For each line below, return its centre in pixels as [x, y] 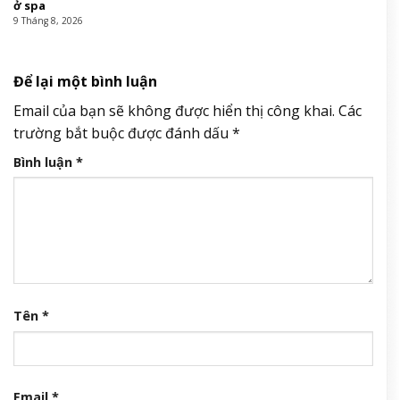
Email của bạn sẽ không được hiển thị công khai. [174, 110]
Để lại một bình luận [87, 81]
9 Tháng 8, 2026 [48, 21]
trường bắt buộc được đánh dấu [123, 133]
